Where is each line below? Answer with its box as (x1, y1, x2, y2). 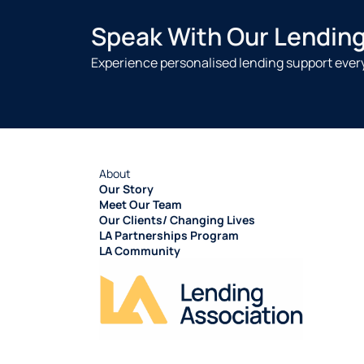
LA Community (99, 243, 180, 259)
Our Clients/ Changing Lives (99, 212, 255, 228)
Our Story (99, 181, 154, 197)
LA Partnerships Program (99, 227, 239, 244)
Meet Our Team (99, 197, 182, 213)
